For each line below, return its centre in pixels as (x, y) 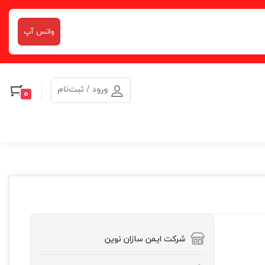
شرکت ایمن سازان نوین (145, 239)
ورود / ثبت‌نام (83, 89)
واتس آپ (39, 31)
